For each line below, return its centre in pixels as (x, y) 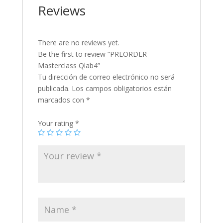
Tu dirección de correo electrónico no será (106, 77)
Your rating (56, 123)
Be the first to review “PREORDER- (93, 54)
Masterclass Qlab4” (69, 66)
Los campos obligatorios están (121, 89)
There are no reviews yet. (78, 43)
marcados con (62, 100)
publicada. (54, 89)
